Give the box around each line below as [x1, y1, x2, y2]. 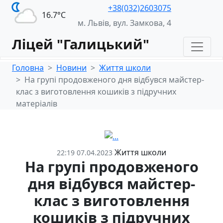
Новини [56, 62, 87, 73]
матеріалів [16, 98, 57, 109]
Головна [12, 62, 44, 73]
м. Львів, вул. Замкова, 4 [78, 17, 171, 28]
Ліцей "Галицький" [12, 35, 149, 53]
